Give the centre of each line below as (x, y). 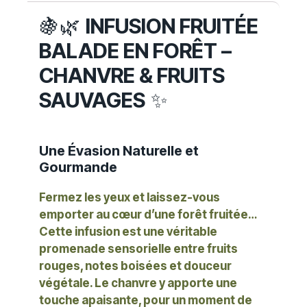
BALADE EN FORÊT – (135, 51)
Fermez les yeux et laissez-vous (130, 198)
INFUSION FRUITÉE (172, 26)
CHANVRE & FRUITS (132, 76)
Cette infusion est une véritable (128, 232)
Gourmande (78, 168)
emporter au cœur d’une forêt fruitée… (148, 215)
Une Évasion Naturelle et (119, 151)
